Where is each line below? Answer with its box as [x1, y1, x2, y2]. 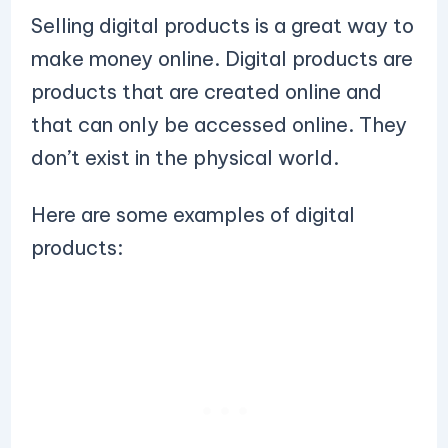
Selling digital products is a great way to [30, 13, 414, 38]
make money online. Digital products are [30, 46, 413, 71]
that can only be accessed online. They [30, 112, 407, 137]
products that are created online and [30, 79, 382, 104]
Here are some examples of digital [30, 202, 355, 227]
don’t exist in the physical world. [30, 145, 344, 170]
